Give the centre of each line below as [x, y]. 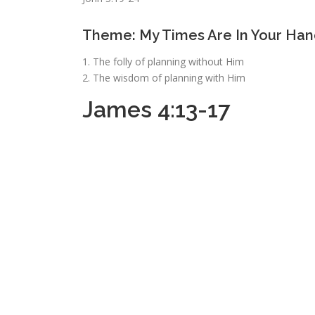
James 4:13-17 [156, 109]
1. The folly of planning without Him [163, 62]
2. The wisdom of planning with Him [164, 78]
